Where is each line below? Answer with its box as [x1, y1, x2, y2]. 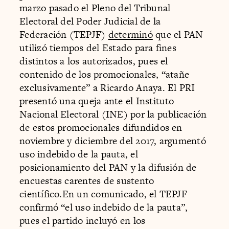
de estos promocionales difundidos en [19, 121, 182, 135]
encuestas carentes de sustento [19, 174, 154, 188]
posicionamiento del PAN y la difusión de [19, 161, 197, 175]
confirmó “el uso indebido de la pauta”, [19, 200, 188, 215]
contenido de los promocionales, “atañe [19, 67, 190, 82]
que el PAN [152, 28, 203, 42]
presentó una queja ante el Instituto [19, 94, 174, 108]
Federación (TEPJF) [19, 28, 108, 42]
